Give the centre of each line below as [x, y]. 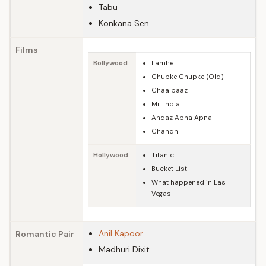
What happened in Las [189, 183]
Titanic [163, 155]
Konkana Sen [124, 23]
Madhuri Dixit [124, 249]
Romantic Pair [45, 234]
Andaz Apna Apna [182, 118]
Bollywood [110, 63]
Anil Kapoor [121, 233]
